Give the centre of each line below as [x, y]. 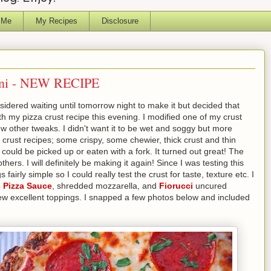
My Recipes [56, 21]
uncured [210, 185]
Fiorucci [176, 185]
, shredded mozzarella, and [106, 185]
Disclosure [120, 21]
